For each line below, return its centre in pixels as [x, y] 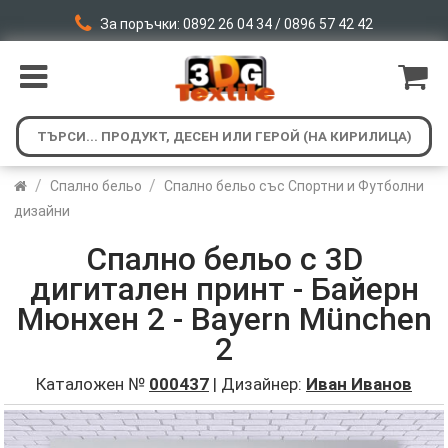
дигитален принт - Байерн [224, 289]
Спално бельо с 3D [224, 259]
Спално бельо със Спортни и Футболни [294, 186]
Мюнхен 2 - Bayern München [224, 319]
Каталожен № [92, 384]
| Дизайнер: [257, 384]
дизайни [42, 211]
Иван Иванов [359, 384]
